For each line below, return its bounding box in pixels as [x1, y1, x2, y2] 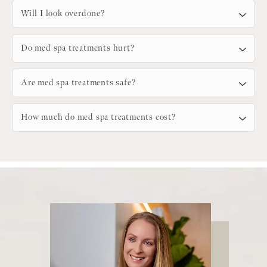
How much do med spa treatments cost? [21, 111, 176, 123]
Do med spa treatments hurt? [21, 42, 135, 54]
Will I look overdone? [21, 8, 105, 20]
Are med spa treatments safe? [21, 77, 136, 89]
